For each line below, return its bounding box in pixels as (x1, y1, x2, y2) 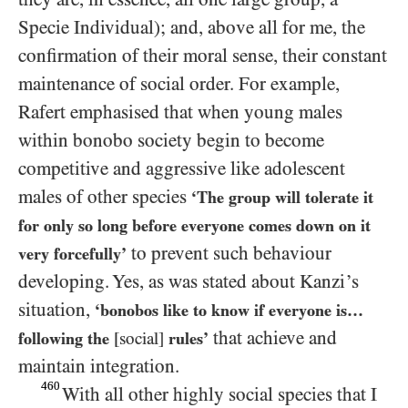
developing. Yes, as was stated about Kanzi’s (18, 270, 359, 292)
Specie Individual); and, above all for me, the (18, 15, 365, 38)
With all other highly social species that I (62, 382, 378, 405)
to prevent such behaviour (127, 241, 331, 264)
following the (18, 328, 114, 348)
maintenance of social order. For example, (18, 72, 340, 95)
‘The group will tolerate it (191, 187, 373, 207)
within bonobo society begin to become (18, 128, 324, 151)
